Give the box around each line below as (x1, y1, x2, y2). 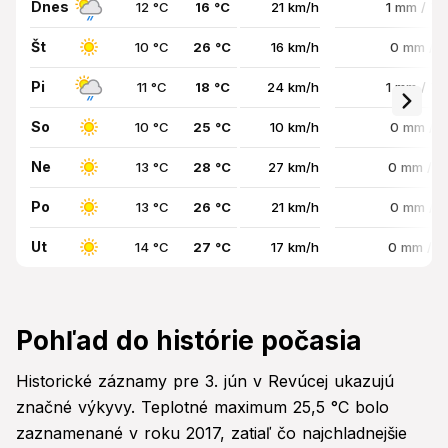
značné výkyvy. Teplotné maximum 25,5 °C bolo (16, 397, 389, 418)
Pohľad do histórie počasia (16, 325, 362, 357)
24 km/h (267, 79, 319, 96)
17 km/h (271, 239, 319, 256)
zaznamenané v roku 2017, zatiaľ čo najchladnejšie (16, 423, 407, 444)
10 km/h (270, 119, 319, 136)
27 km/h (268, 159, 319, 176)
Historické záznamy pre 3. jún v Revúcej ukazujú (16, 371, 394, 392)
